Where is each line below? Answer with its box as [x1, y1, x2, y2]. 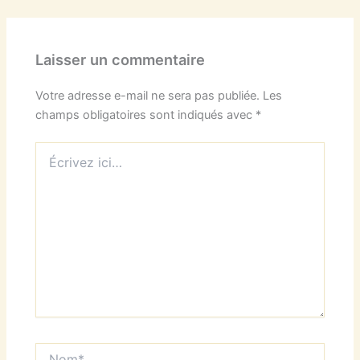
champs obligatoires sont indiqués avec [35, 108, 256, 123]
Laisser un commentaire [35, 50, 206, 68]
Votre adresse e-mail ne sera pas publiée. [35, 88, 260, 104]
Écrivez [35, 141, 74, 156]
